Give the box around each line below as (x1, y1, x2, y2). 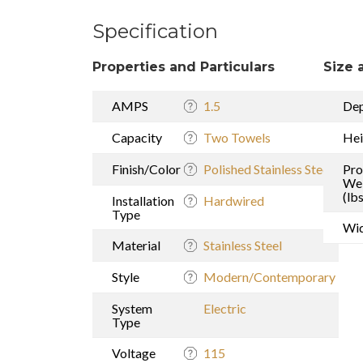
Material (112, 237, 160, 253)
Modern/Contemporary (203, 268, 335, 284)
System (112, 300, 152, 316)
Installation (112, 192, 174, 208)
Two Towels (203, 129, 271, 145)
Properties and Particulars (92, 58, 275, 75)
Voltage (112, 344, 156, 361)
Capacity (112, 129, 162, 145)
